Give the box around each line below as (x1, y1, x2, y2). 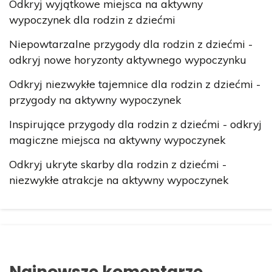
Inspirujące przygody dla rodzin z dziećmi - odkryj (9, 117, 262, 131)
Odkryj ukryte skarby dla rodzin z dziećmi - (9, 157, 226, 171)
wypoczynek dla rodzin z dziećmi (9, 12, 175, 26)
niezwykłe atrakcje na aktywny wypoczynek (9, 173, 228, 187)
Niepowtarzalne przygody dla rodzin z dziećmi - (9, 36, 253, 50)
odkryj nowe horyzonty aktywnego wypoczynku (9, 52, 246, 66)
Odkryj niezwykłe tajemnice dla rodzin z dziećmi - (9, 77, 260, 90)
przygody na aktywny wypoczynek (9, 93, 181, 106)
